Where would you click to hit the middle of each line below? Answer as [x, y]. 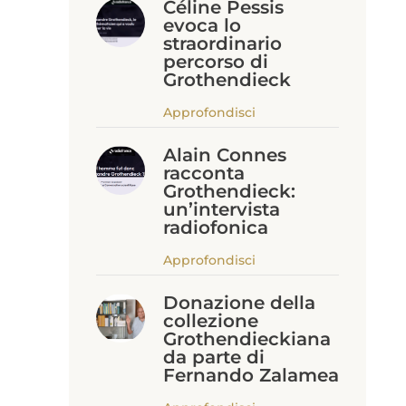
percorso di [215, 62]
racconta [203, 173]
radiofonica [215, 227]
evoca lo [202, 25]
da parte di [213, 357]
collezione [210, 321]
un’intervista [221, 209]
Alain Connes [224, 155]
